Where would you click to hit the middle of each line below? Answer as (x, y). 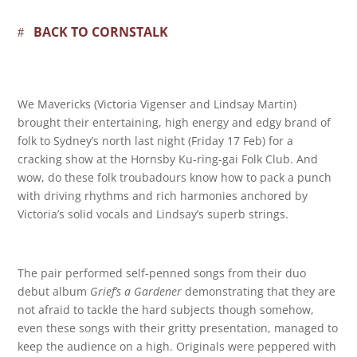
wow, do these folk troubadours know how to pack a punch (175, 177)
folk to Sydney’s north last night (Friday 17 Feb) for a (156, 141)
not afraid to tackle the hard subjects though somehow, (166, 310)
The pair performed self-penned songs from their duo (162, 273)
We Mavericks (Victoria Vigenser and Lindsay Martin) (157, 104)
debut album (54, 291)
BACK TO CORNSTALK (101, 32)
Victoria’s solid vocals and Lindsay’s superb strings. (153, 214)
